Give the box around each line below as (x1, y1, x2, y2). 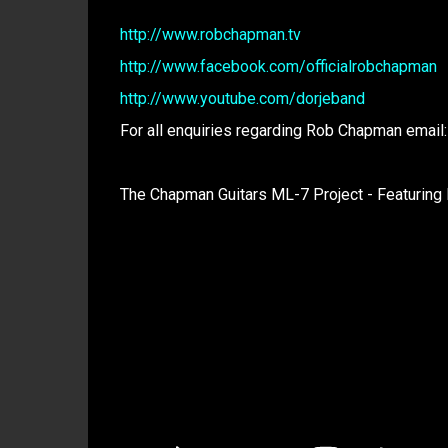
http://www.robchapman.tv (119, 25, 301, 44)
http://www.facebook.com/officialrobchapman (119, 57, 437, 76)
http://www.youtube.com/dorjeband (119, 89, 365, 108)
